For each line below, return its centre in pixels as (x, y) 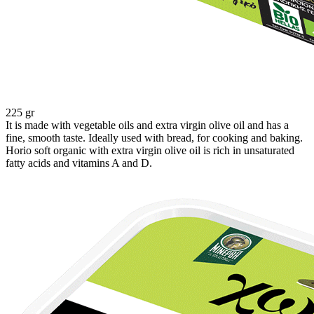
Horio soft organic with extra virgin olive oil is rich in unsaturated (150, 151)
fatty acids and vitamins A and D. (79, 163)
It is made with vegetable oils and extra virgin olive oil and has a (147, 125)
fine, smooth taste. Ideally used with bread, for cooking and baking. (154, 138)
